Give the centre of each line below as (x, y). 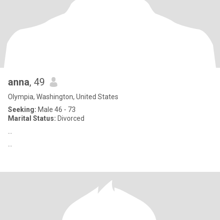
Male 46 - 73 (56, 110)
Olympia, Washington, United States (63, 97)
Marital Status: (32, 118)
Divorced (70, 118)
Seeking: (22, 110)
